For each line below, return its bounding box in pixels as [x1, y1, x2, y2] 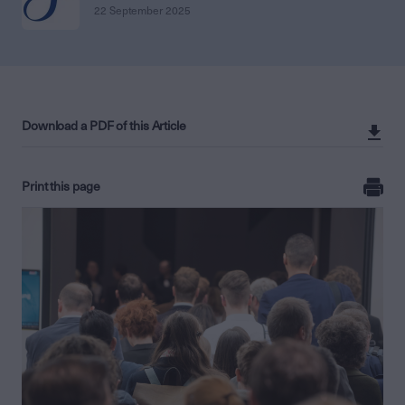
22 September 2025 [94, 4, 191, 17]
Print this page [22, 179, 100, 194]
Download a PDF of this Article [22, 118, 186, 134]
